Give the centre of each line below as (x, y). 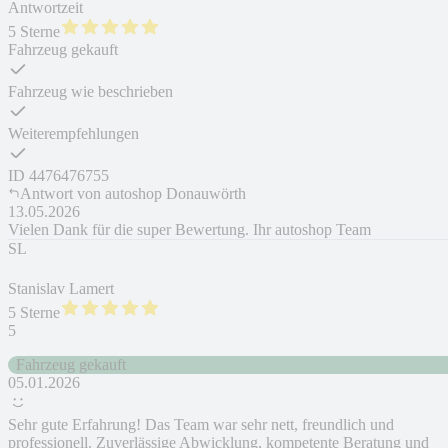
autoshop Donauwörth (175, 194)
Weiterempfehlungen (73, 134)
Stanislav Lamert (61, 289)
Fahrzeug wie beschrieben (90, 92)
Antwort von (60, 194)
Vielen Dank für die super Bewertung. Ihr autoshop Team (189, 230)
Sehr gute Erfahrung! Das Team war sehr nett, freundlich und (201, 425)
